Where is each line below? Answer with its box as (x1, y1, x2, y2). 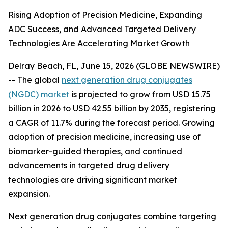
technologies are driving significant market (8, 175, 177, 185)
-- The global (8, 75, 62, 85)
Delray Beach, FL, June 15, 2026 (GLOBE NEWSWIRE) (8, 61, 220, 71)
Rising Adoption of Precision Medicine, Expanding (8, 10, 202, 20)
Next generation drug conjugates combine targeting (8, 211, 216, 221)
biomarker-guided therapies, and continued (8, 146, 182, 156)
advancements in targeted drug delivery (8, 160, 169, 170)
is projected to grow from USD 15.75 (69, 89, 211, 99)
